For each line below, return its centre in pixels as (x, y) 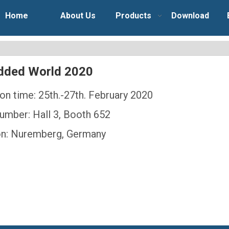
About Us (78, 16)
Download (190, 16)
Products (133, 16)
